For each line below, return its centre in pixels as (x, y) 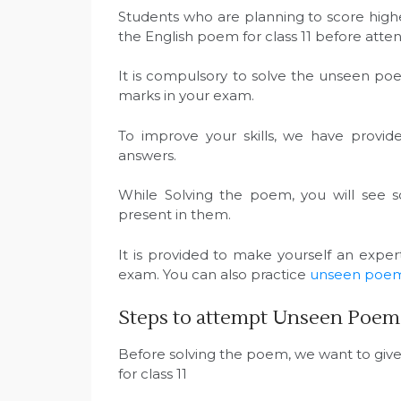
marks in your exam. (186, 96)
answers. (147, 155)
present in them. (175, 215)
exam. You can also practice (214, 274)
